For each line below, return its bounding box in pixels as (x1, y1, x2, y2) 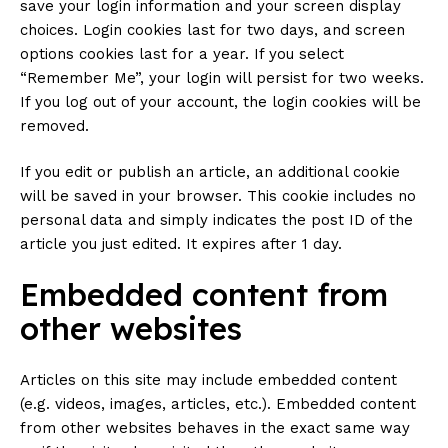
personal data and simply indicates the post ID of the (20, 211, 413, 229)
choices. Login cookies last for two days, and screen (20, 21, 405, 39)
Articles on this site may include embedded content (20, 371, 397, 389)
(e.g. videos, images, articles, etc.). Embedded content (20, 395, 416, 413)
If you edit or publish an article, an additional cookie (20, 163, 400, 181)
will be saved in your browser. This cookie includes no (20, 187, 416, 205)
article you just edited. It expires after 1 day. (20, 235, 342, 253)
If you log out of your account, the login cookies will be (20, 93, 421, 111)
